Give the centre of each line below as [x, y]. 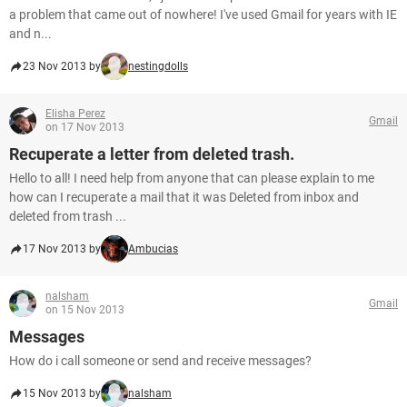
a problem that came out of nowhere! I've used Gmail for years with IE [203, 15]
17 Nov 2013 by [62, 249]
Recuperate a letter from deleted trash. [152, 154]
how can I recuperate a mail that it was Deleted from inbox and [184, 197]
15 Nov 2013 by [62, 393]
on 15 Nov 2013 [85, 310]
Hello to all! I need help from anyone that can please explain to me [192, 178]
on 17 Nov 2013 [85, 127]
